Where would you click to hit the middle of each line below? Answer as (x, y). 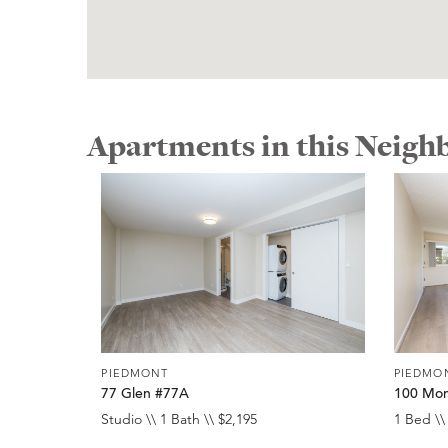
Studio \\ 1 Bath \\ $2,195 (179, 419)
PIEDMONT (135, 372)
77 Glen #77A (145, 395)
